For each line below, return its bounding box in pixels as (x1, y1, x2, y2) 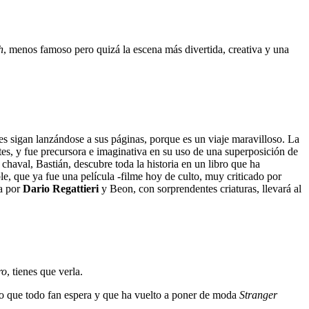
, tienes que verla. (7, 266, 83, 278)
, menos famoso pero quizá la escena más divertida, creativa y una (3, 43, 289, 55)
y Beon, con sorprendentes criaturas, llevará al (99, 183, 301, 195)
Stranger (239, 289, 277, 301)
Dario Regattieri (23, 183, 99, 195)
